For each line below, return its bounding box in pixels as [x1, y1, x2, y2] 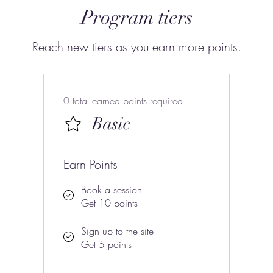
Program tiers [80, 5, 193, 29]
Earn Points [63, 155, 118, 172]
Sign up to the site [80, 224, 154, 238]
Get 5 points [80, 237, 132, 251]
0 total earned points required [63, 93, 183, 107]
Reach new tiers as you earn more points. [32, 38, 241, 55]
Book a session [80, 182, 142, 196]
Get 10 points [80, 196, 138, 210]
